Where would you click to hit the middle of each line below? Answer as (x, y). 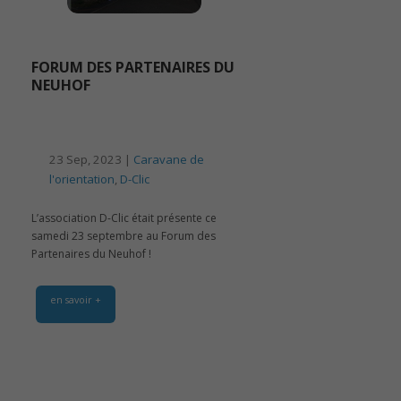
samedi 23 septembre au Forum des (124, 235)
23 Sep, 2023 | (91, 159)
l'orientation (82, 179)
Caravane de (169, 159)
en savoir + (76, 299)
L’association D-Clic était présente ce (124, 218)
